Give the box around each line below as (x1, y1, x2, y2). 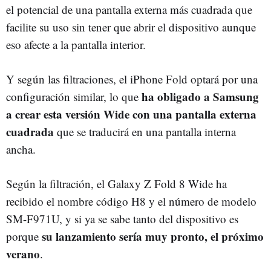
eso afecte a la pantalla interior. (6, 36, 146, 52)
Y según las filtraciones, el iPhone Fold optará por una (6, 71, 258, 87)
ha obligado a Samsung (142, 88, 259, 105)
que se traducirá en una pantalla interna (54, 123, 236, 139)
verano (6, 245, 40, 262)
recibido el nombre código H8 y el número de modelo (6, 193, 256, 209)
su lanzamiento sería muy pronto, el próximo (42, 227, 264, 244)
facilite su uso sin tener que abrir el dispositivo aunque (6, 19, 256, 34)
